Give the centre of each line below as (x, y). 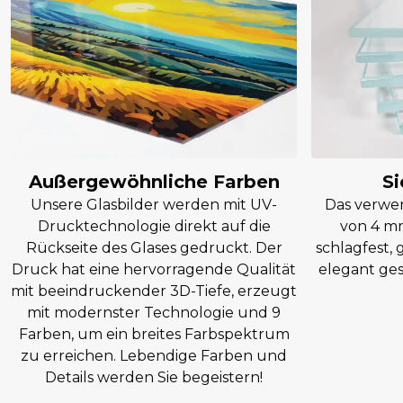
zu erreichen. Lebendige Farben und (154, 356)
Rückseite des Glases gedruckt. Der (154, 248)
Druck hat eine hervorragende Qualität (154, 269)
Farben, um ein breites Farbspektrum (154, 334)
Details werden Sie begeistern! (154, 377)
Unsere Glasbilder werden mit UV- (154, 205)
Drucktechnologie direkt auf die (154, 226)
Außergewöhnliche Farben (154, 182)
